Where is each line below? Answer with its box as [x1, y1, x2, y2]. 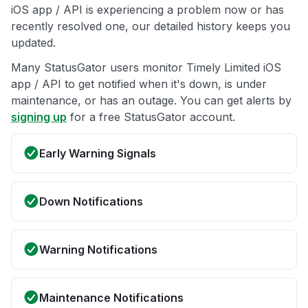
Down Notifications [39, 195, 143, 209]
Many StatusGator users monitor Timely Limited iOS [11, 60, 281, 75]
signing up [11, 110, 67, 124]
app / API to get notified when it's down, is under [11, 77, 267, 91]
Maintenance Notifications [39, 291, 184, 305]
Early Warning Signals [39, 146, 156, 161]
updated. [11, 36, 56, 50]
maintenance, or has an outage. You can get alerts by [11, 93, 291, 108]
